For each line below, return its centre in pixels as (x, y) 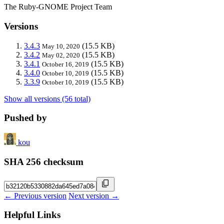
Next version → (94, 195)
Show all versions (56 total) (47, 98)
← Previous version (35, 195)
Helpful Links (32, 215)
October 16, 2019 (65, 64)
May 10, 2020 (61, 46)
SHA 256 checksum (44, 161)
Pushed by (25, 118)
